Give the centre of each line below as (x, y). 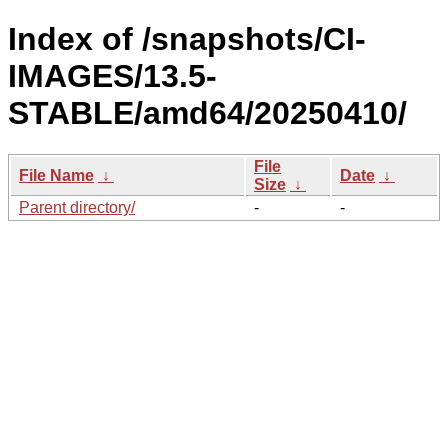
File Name (56, 175)
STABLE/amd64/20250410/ (207, 113)
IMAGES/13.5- (112, 76)
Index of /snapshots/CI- (187, 39)
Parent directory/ (77, 207)
